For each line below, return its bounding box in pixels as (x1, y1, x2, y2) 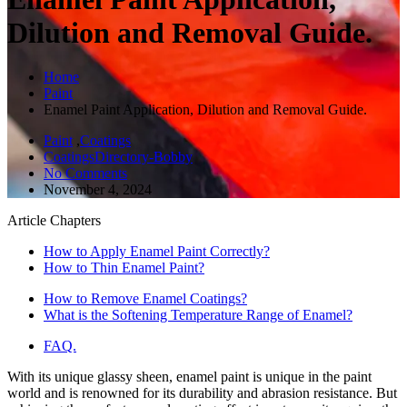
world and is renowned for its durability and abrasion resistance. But (7, 385, 397, 402)
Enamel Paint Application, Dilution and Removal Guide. (44, 102, 367, 118)
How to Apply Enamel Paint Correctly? (44, 243, 270, 260)
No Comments (44, 165, 127, 182)
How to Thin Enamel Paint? (44, 260, 204, 276)
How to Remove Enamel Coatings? (44, 291, 247, 307)
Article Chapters (7, 213, 101, 229)
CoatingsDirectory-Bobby (44, 149, 193, 165)
